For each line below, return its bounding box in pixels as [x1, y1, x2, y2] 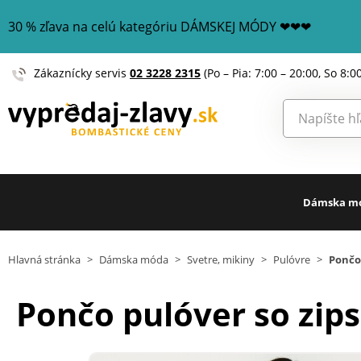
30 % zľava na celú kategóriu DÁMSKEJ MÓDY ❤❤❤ [8, 18, 311, 35]
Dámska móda [99, 252, 168, 267]
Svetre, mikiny [187, 252, 255, 267]
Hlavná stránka [8, 252, 81, 267]
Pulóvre [273, 252, 310, 267]
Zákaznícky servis [34, 65, 130, 81]
